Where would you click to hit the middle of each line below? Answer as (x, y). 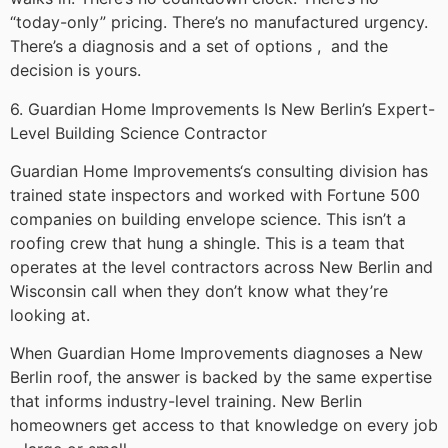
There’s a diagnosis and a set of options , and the (199, 46)
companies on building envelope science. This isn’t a (208, 218)
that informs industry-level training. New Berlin (186, 401)
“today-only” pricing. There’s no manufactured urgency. (219, 22)
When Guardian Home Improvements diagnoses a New (216, 353)
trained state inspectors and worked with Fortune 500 (215, 194)
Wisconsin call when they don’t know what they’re (199, 290)
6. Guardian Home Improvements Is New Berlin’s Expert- (222, 108)
